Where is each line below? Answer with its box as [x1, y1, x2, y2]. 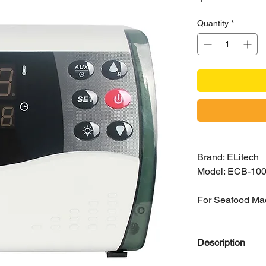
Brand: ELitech [197, 151, 259, 163]
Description [197, 237, 246, 248]
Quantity [197, 18, 229, 28]
